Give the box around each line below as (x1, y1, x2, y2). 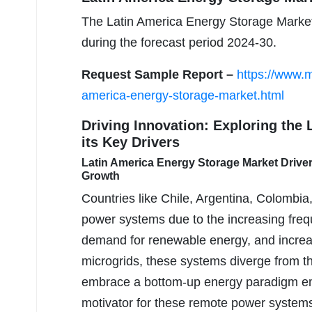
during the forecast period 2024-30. (81, 36, 276, 50)
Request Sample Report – (81, 68, 237, 82)
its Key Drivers (81, 134, 180, 150)
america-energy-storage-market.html (81, 88, 284, 103)
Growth (81, 170, 120, 182)
